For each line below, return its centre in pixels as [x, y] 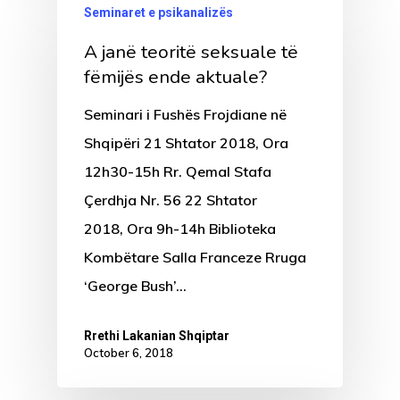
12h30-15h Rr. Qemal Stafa [178, 172]
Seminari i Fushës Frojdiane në [185, 115]
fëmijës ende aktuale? [175, 77]
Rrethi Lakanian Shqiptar [157, 336]
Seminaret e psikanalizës [158, 13]
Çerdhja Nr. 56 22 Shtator [171, 200]
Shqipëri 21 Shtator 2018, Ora [186, 143]
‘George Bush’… [135, 286]
